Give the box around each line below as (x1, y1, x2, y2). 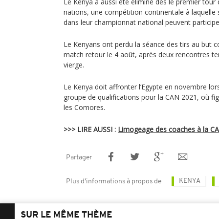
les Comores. (64, 103, 105, 112)
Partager (66, 154, 92, 161)
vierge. (64, 60, 84, 69)
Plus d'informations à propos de (66, 178, 161, 185)
